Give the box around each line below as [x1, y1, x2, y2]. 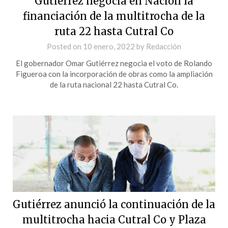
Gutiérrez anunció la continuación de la [13, 197, 215, 211]
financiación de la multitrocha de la [23, 9, 205, 22]
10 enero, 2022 [83, 41, 135, 51]
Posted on [47, 41, 83, 51]
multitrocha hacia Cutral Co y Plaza [22, 213, 206, 226]
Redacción [146, 41, 181, 51]
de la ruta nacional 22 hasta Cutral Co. [50, 79, 178, 89]
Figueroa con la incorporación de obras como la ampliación [15, 69, 213, 78]
